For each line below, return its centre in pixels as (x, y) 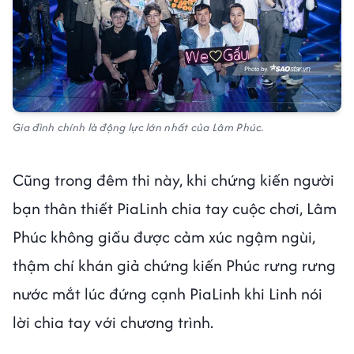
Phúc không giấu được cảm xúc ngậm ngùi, (164, 236)
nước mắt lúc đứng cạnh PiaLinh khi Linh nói (168, 293)
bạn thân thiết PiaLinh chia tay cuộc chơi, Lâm (175, 208)
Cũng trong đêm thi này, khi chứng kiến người (173, 179)
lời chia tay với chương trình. (113, 322)
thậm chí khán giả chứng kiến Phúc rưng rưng (174, 265)
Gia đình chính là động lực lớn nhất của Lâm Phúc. (139, 127)
